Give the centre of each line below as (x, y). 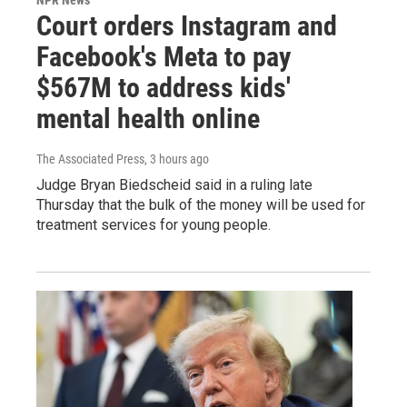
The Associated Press (90, 159)
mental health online (148, 118)
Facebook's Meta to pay (164, 56)
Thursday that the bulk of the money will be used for (201, 204)
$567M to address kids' (164, 87)
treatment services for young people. (154, 224)
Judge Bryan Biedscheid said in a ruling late (174, 184)
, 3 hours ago (177, 159)
